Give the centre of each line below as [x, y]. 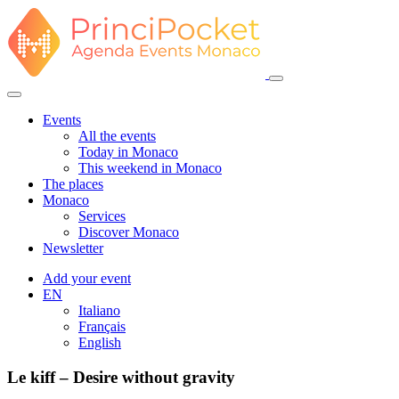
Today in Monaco [128, 152]
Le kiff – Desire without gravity [121, 377]
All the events [117, 136]
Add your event [87, 278]
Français [102, 326]
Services [102, 216]
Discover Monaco [129, 232]
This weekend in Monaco [150, 168]
